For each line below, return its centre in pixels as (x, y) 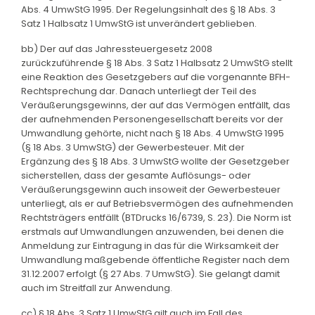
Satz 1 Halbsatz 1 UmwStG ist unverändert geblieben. (139, 23)
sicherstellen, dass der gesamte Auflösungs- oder (136, 175)
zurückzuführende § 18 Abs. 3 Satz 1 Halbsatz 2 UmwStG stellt (157, 63)
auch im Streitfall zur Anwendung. (97, 288)
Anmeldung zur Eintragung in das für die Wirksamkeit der (150, 245)
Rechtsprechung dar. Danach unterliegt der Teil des (139, 91)
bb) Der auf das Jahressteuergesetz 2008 (117, 49)
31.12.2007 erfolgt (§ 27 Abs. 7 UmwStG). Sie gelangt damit (150, 274)
